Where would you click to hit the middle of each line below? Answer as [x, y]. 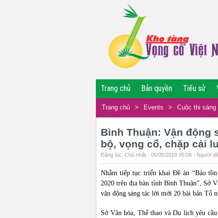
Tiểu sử [194, 88]
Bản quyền [157, 88]
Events [154, 107]
